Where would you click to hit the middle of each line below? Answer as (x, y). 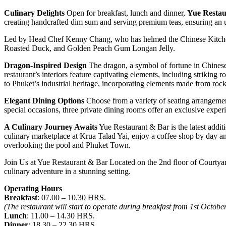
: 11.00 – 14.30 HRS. (61, 215)
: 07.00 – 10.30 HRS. (72, 197)
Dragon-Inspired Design (45, 65)
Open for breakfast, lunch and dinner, (126, 13)
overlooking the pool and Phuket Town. (67, 145)
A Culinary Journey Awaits (51, 127)
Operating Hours (33, 188)
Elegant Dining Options (44, 100)
